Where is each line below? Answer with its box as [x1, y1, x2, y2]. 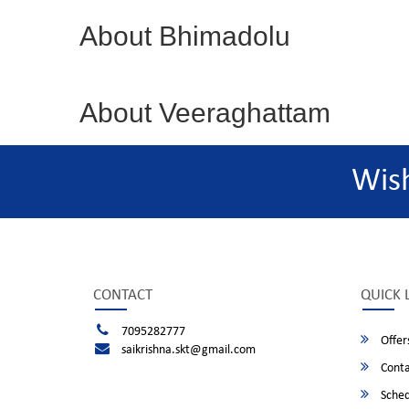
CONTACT [93, 288, 152, 303]
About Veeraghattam [79, 98, 330, 128]
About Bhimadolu [79, 21, 290, 51]
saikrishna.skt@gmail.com [121, 343, 256, 357]
